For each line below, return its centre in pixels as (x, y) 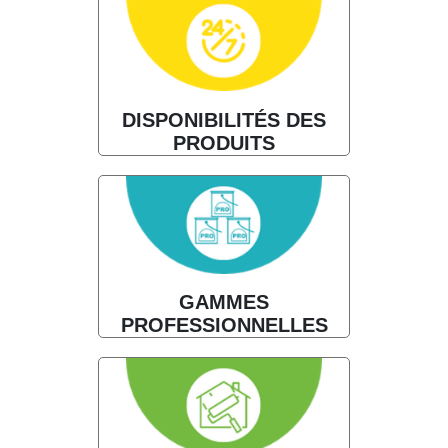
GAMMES (224, 302)
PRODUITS (224, 142)
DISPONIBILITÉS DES (224, 119)
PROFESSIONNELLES (224, 325)
